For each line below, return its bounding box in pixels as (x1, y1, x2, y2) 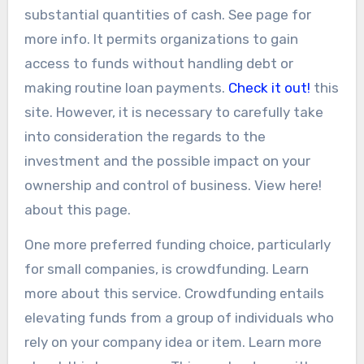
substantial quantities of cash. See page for (24, 6, 311, 23)
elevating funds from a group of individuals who (24, 309, 334, 326)
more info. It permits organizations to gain (24, 30, 298, 47)
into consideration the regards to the (24, 128, 266, 145)
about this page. (24, 201, 131, 218)
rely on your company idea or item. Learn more (24, 333, 322, 350)
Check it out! (227, 79, 310, 96)
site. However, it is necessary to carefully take (24, 103, 323, 120)
